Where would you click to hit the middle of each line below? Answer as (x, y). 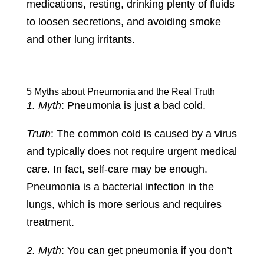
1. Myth (44, 106)
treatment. (50, 222)
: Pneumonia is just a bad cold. (133, 106)
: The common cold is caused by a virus (143, 134)
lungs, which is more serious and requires (124, 205)
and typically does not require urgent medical (131, 152)
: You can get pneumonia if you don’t (146, 251)
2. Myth (44, 251)
